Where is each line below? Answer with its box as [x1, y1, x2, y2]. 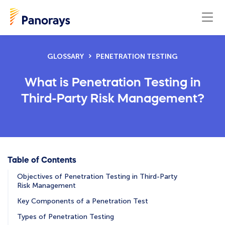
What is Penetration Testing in [24, 75, 201, 88]
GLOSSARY [47, 52, 84, 61]
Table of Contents [8, 156, 76, 164]
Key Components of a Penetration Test [17, 197, 148, 206]
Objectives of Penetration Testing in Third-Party [17, 172, 177, 181]
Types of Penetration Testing [17, 212, 114, 221]
